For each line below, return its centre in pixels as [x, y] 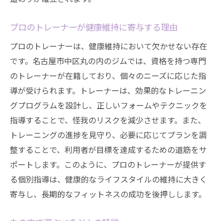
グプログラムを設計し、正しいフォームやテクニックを [109, 105]
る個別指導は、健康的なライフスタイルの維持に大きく [109, 179]
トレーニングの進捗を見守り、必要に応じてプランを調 [108, 135]
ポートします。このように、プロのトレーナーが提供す [108, 164]
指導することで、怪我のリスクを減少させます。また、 [108, 120]
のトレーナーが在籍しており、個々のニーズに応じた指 [108, 75]
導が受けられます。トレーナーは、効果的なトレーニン [108, 90]
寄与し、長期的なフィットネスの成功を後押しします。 [108, 194]
